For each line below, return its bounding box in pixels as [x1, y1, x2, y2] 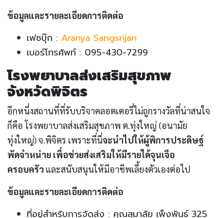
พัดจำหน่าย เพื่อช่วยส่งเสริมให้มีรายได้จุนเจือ [7, 149, 175, 161]
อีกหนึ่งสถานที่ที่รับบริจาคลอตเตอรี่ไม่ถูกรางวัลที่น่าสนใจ [7, 105, 210, 117]
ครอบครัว [7, 163, 46, 175]
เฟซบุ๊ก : [27, 31, 61, 45]
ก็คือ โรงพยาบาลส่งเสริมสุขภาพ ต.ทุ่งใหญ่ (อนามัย [7, 120, 187, 131]
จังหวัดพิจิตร [7, 81, 88, 103]
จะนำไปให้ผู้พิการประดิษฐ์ [103, 134, 204, 146]
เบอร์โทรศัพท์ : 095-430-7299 [27, 46, 148, 60]
